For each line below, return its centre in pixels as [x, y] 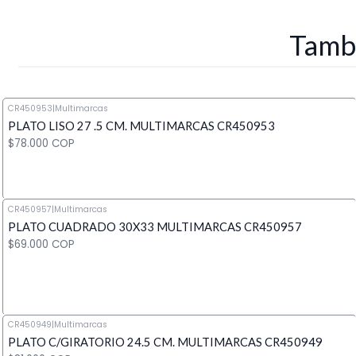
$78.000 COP [41, 143]
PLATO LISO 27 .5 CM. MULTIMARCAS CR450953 [141, 125]
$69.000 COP [41, 244]
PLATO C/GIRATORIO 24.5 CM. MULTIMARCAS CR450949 [165, 342]
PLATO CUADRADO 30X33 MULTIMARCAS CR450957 [155, 226]
